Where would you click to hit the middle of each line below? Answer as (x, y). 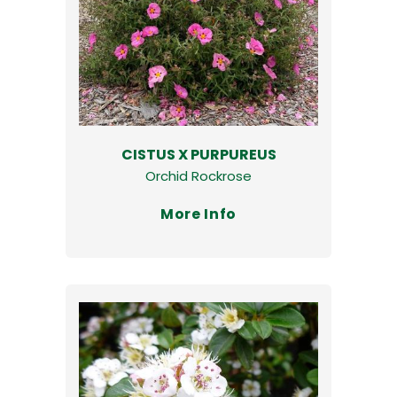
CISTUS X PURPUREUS (198, 154)
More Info (198, 214)
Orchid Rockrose (198, 175)
